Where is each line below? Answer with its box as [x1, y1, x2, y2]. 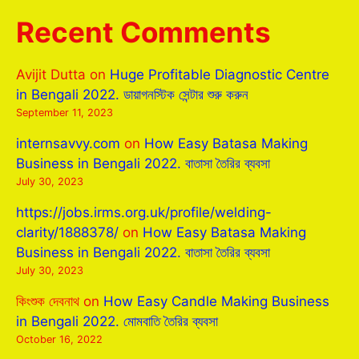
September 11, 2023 [16, 107, 113, 119]
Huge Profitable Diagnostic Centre [110, 67, 329, 83]
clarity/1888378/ [16, 224, 119, 240]
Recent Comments [16, 15, 271, 49]
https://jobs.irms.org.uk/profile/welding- [16, 204, 272, 220]
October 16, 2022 [16, 333, 103, 345]
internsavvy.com [16, 135, 120, 151]
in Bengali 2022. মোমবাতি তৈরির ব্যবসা [16, 313, 218, 329]
